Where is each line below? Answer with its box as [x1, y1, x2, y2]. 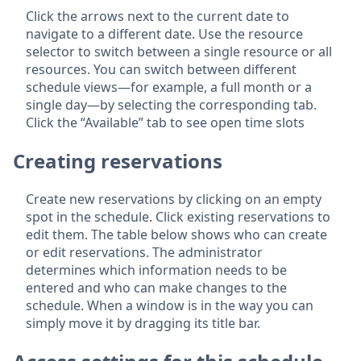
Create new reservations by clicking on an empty [26, 189, 322, 208]
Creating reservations [13, 147, 222, 174]
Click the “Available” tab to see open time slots [26, 113, 305, 131]
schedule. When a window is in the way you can [26, 296, 313, 314]
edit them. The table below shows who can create [26, 225, 327, 243]
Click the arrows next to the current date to [26, 6, 289, 25]
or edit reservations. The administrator [26, 243, 263, 261]
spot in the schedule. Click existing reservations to [26, 207, 330, 226]
